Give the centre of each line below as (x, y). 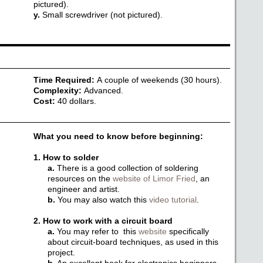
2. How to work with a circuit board (103, 221)
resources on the (80, 178)
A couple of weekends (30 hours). (159, 80)
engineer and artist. (83, 189)
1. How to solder (66, 157)
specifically (188, 231)
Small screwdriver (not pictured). (102, 15)
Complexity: (58, 90)
